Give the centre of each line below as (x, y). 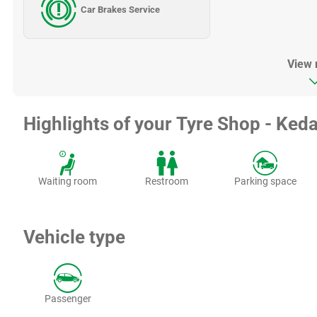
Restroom (166, 181)
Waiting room (68, 181)
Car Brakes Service (121, 9)
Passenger (68, 299)
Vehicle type (75, 237)
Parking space (265, 181)
